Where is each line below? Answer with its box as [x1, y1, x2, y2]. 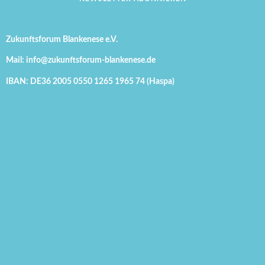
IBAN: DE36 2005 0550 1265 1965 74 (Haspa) [6, 76, 175, 86]
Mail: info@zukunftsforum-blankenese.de [6, 56, 156, 65]
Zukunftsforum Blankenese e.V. [6, 34, 118, 44]
